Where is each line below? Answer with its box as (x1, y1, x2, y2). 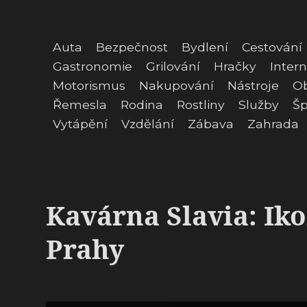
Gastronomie (53, 59, 132, 73)
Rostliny (177, 97, 225, 112)
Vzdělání (121, 116, 174, 131)
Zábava (188, 116, 234, 131)
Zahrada (247, 116, 299, 131)
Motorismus (53, 78, 125, 93)
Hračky (214, 59, 256, 73)
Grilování (146, 59, 200, 73)
